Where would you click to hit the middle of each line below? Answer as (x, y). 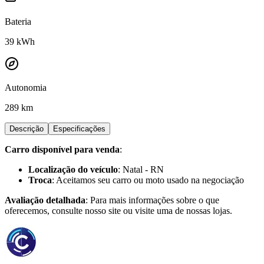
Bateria (18, 21)
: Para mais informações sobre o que (152, 200)
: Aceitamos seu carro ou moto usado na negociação (148, 180)
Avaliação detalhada (45, 200)
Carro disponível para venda (62, 149)
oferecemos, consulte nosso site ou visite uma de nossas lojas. (118, 210)
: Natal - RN (141, 169)
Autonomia (26, 87)
